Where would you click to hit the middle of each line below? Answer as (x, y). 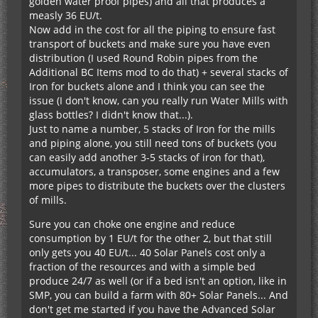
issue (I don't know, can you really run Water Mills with (159, 100)
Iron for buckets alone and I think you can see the (147, 86)
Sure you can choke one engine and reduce (132, 224)
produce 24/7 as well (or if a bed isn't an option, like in (158, 280)
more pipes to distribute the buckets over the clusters (157, 185)
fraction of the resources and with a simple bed (142, 266)
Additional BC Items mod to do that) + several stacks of (159, 72)
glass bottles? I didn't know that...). (111, 114)
